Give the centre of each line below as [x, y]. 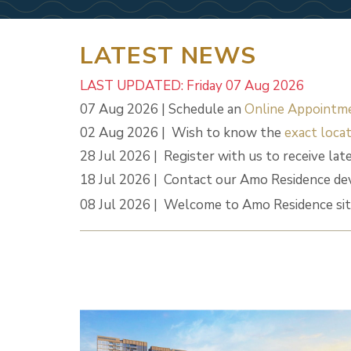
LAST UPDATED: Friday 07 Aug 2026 [192, 86]
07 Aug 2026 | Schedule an [162, 109]
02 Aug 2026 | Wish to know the [182, 133]
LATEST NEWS [168, 56]
